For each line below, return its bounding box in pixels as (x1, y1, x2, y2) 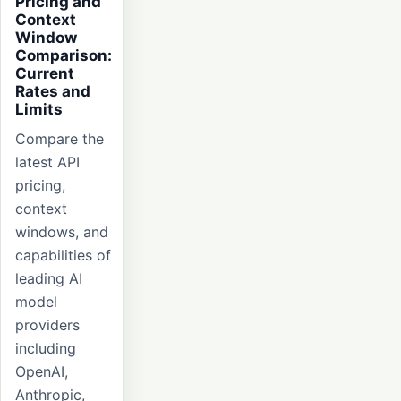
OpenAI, (15, 362, 68, 380)
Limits (15, 99, 63, 118)
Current (15, 64, 74, 82)
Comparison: (15, 46, 112, 64)
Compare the (15, 129, 104, 148)
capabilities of (15, 245, 111, 264)
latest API (15, 152, 80, 171)
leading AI (15, 269, 82, 287)
